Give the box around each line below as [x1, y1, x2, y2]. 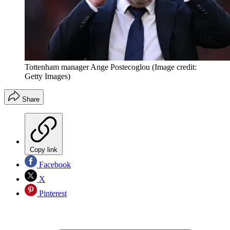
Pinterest [37, 189, 67, 198]
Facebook [37, 160, 71, 169]
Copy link [30, 146, 57, 154]
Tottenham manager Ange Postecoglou [25, 63, 150, 72]
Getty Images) [25, 72, 70, 81]
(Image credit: [152, 63, 197, 72]
